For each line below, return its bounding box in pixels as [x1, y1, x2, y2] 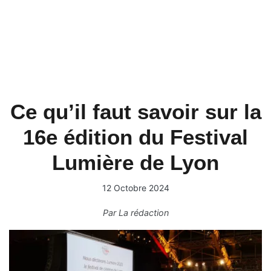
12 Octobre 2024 [102, 183, 169, 193]
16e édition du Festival [23, 125, 248, 149]
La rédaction [118, 207, 169, 218]
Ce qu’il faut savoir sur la [10, 100, 261, 123]
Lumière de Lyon [52, 151, 219, 174]
